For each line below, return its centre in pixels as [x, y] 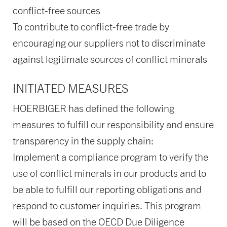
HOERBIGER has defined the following [93, 108]
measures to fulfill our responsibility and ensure [113, 124]
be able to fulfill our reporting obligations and [107, 189]
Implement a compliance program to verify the [110, 157]
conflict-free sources [56, 10]
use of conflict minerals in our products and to [109, 173]
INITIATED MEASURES [70, 88]
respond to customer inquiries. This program [107, 205]
